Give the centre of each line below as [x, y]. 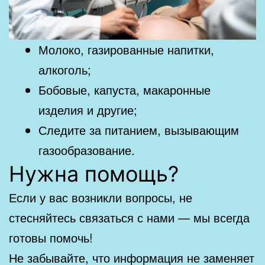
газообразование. [87, 150]
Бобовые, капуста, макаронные [125, 89]
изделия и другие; [88, 109]
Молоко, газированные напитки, [126, 49]
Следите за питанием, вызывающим [139, 130]
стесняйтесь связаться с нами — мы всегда [129, 217]
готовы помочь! [51, 237]
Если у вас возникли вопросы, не [101, 197]
